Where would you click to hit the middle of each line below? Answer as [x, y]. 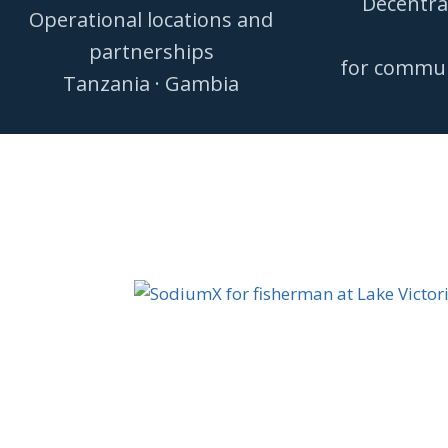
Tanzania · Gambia [151, 83]
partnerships [151, 51]
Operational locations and [151, 19]
